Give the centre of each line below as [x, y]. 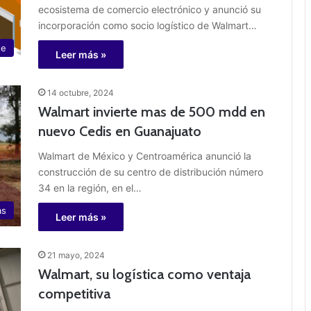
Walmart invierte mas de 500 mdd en [152, 112]
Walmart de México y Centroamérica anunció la [145, 156]
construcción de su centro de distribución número [151, 172]
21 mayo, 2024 [76, 255]
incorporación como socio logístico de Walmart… [148, 26]
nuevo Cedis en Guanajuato [120, 132]
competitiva [74, 294]
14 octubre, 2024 [81, 93]
